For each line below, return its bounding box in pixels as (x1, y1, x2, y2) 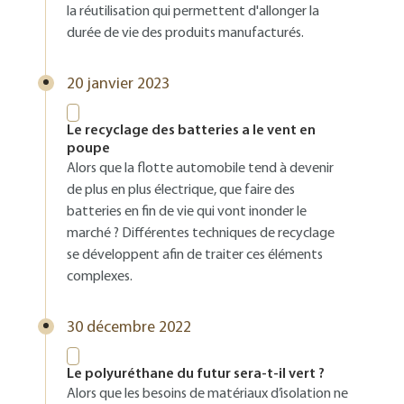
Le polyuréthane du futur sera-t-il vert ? (67, 367, 325, 381)
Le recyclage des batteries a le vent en (67, 124, 316, 138)
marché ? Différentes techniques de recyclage (67, 226, 335, 241)
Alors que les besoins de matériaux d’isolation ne (67, 387, 348, 401)
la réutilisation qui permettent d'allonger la (67, 5, 319, 19)
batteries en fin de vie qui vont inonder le (67, 205, 307, 219)
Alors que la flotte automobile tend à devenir (67, 161, 334, 176)
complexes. (67, 270, 133, 284)
